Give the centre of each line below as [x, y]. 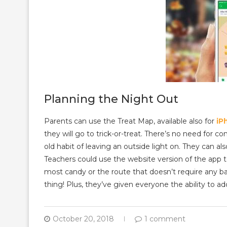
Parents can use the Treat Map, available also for [130, 121]
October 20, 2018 [83, 219]
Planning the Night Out [111, 99]
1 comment [165, 219]
